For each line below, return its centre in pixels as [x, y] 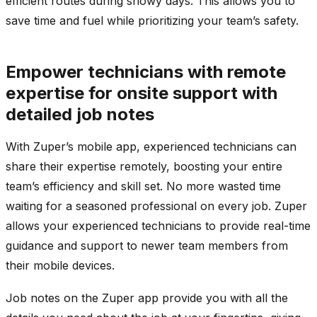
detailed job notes [80, 114]
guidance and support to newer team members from [147, 245]
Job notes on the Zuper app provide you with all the [147, 298]
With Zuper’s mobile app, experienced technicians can [151, 146]
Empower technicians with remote [146, 71]
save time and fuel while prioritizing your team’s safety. [152, 20]
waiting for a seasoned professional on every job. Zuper [156, 206]
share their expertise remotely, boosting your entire [144, 166]
